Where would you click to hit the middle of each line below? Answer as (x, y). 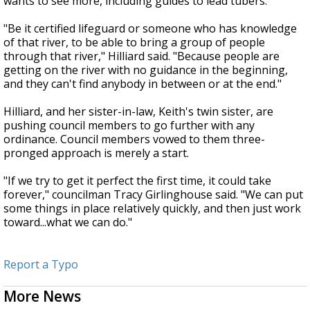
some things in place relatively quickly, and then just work (152, 208)
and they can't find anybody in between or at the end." (143, 83)
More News (42, 296)
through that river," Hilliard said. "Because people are (142, 56)
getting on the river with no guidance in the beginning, (146, 70)
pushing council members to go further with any (129, 125)
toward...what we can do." (68, 222)
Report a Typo (41, 264)
